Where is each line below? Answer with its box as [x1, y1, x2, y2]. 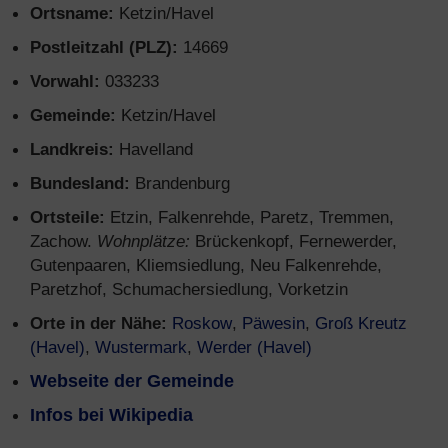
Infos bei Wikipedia [30, 405, 193, 425]
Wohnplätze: [97, 231, 190, 251]
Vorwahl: [30, 71, 100, 91]
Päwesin [242, 313, 305, 333]
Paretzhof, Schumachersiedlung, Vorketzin [30, 279, 348, 299]
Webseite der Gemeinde [30, 371, 234, 391]
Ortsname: [30, 3, 114, 23]
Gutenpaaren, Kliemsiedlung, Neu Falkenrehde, [30, 255, 382, 275]
